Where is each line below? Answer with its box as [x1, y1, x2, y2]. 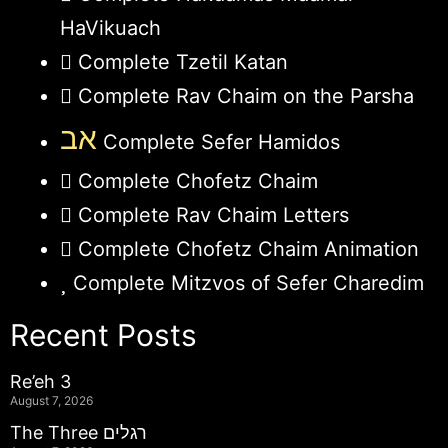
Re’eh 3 [10, 370, 71, 392]
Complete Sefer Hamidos [97, 129, 340, 154]
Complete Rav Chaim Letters [78, 202, 349, 227]
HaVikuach [60, 15, 161, 40]
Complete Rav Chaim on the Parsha [78, 83, 414, 108]
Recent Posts [10, 316, 197, 353]
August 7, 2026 [10, 392, 93, 408]
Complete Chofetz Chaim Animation [78, 236, 419, 261]
